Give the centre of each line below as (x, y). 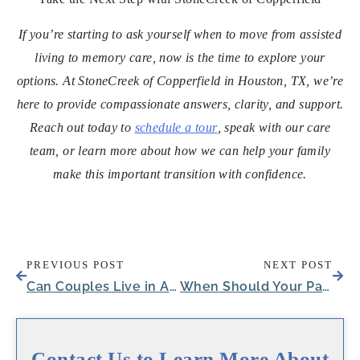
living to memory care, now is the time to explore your (180, 57)
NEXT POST (298, 265)
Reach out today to (82, 127)
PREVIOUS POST (76, 265)
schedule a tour (176, 127)
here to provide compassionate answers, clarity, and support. (180, 104)
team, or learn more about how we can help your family (180, 150)
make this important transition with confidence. (180, 174)
